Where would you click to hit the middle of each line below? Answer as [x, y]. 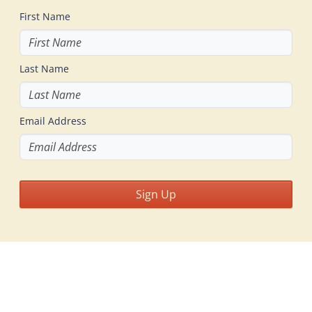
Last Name [44, 69]
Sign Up [156, 194]
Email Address [53, 121]
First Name [45, 16]
